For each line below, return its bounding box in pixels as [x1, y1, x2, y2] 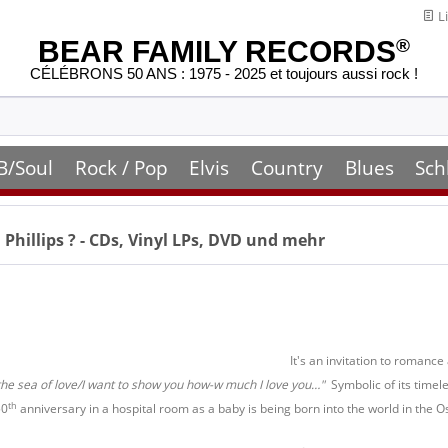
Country [250, 154, 323, 181]
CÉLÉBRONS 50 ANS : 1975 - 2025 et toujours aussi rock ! [30, 65, 418, 83]
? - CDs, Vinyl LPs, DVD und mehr [68, 229, 325, 251]
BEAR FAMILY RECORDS [38, 35, 396, 68]
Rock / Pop [74, 154, 168, 181]
